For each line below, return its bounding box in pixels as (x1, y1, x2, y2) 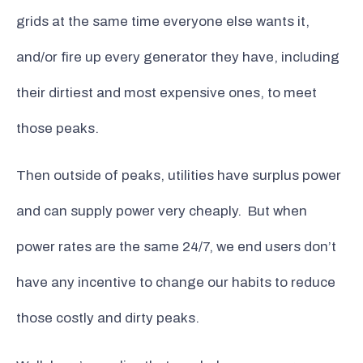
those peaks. (16, 120, 102, 136)
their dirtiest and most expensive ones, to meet (16, 84, 317, 100)
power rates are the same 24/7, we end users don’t (16, 239, 336, 255)
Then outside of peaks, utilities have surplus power (16, 168, 341, 184)
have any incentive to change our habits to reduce (16, 275, 335, 291)
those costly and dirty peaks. (16, 310, 199, 327)
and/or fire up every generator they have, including (16, 49, 340, 65)
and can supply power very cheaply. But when (16, 203, 307, 220)
